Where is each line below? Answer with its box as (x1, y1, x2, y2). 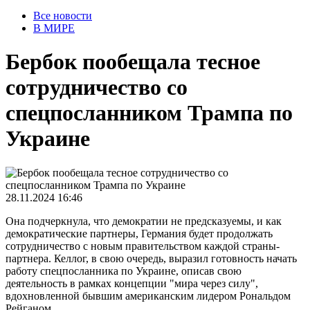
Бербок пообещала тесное (6, 49, 260, 75)
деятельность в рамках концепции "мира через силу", (6, 277, 258, 289)
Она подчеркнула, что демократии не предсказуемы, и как (6, 215, 282, 227)
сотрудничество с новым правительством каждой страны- (6, 239, 280, 252)
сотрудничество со (6, 75, 188, 100)
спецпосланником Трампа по (6, 100, 293, 126)
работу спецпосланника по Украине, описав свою (6, 264, 241, 277)
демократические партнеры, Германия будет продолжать (6, 227, 273, 239)
